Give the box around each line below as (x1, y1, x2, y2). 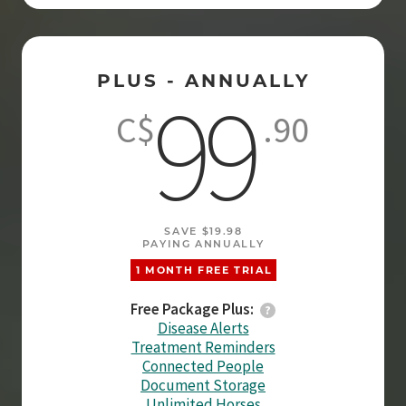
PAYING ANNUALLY (141, 237, 265, 250)
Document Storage (140, 375, 266, 395)
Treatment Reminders (130, 337, 275, 357)
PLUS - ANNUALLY (97, 70, 311, 92)
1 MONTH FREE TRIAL (135, 264, 273, 276)
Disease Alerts (157, 318, 249, 338)
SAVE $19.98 (164, 225, 243, 237)
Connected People (142, 356, 264, 376)
